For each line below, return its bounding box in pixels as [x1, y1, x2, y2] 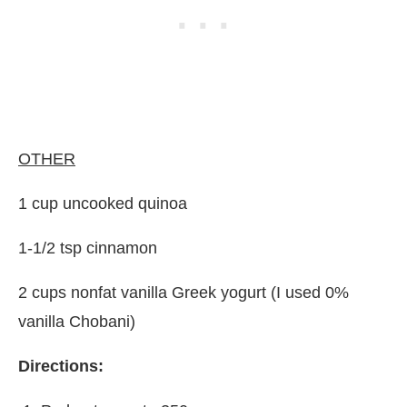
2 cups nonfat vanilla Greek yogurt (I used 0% [18, 283, 349, 302]
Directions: [18, 356, 104, 375]
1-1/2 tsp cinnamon [18, 238, 157, 257]
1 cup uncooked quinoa [18, 194, 187, 213]
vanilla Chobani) [18, 312, 135, 331]
